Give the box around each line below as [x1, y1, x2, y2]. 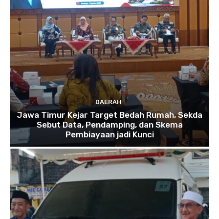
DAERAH [95, 98, 122, 106]
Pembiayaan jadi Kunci [65, 130, 154, 140]
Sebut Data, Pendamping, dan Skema [36, 120, 183, 130]
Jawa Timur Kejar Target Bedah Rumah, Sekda [17, 110, 202, 120]
